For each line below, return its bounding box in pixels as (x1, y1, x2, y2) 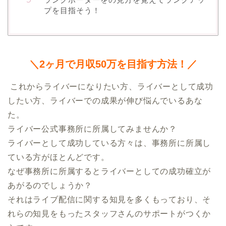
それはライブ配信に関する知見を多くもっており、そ (8, 195, 211, 204)
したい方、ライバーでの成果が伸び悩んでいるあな (8, 96, 203, 105)
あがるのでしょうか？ (8, 181, 93, 190)
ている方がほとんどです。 (8, 152, 109, 161)
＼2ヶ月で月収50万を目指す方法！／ (29, 58, 197, 70)
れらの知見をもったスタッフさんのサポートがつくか (8, 209, 211, 218)
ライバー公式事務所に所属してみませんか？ (8, 124, 177, 133)
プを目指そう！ (44, 6, 100, 16)
